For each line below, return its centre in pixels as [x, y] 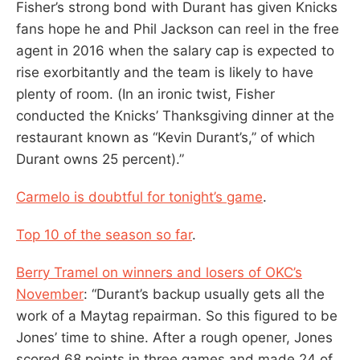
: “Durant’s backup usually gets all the [204, 294]
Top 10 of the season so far [104, 234]
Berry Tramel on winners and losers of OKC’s [159, 272]
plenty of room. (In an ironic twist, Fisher [145, 94]
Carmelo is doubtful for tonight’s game [139, 196]
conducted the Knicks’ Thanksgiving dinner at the [175, 115]
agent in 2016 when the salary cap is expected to [175, 50]
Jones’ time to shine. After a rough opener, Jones [174, 337]
